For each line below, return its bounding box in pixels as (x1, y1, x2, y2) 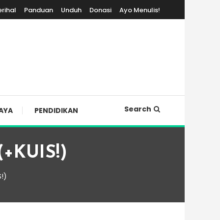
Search (124, 104, 151, 114)
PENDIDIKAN (34, 106, 78, 115)
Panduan (24, 5, 53, 15)
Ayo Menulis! (119, 5, 160, 15)
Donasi (89, 5, 111, 15)
